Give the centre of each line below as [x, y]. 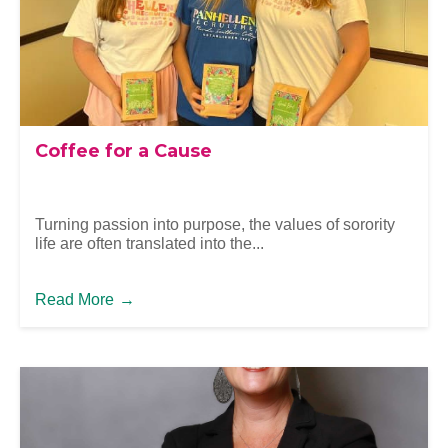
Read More [74, 299]
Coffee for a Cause [123, 150]
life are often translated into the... [149, 244]
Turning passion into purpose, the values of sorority [215, 225]
